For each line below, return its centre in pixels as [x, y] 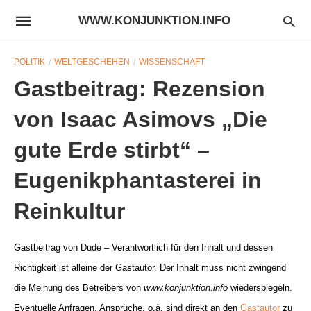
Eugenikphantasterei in [138, 180]
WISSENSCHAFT [172, 62]
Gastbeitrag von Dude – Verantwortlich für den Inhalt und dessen [143, 247]
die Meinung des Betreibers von [79, 288]
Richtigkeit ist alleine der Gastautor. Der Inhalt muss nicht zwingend [150, 268]
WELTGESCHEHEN [92, 62]
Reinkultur [69, 211]
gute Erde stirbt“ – [112, 150]
